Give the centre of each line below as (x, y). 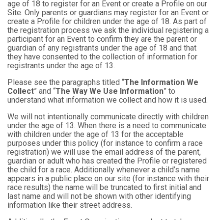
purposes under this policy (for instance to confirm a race (105, 143)
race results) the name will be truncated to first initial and (104, 188)
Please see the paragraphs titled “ (66, 82)
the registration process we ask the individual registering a (108, 30)
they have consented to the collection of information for (102, 57)
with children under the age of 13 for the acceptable (96, 135)
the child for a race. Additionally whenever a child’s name (104, 170)
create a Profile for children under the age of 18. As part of (107, 22)
